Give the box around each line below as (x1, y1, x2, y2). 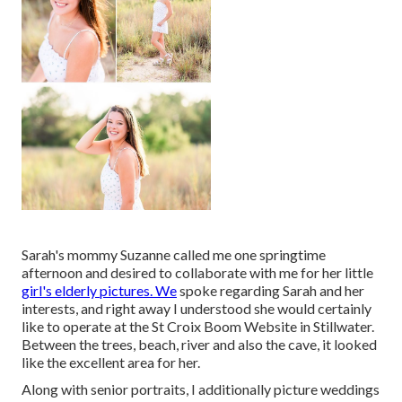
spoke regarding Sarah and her (177, 282, 364, 300)
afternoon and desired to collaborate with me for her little (22, 264, 373, 282)
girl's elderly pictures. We (22, 282, 177, 300)
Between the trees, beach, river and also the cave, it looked (22, 336, 377, 354)
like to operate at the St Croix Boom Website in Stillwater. (22, 318, 374, 336)
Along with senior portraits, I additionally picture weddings (22, 380, 380, 398)
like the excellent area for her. (22, 354, 200, 371)
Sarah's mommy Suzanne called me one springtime (22, 246, 326, 264)
